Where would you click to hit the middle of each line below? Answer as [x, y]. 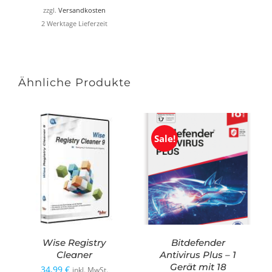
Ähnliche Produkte [75, 83]
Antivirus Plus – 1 [198, 255]
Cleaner [74, 255]
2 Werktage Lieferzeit [74, 24]
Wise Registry [74, 243]
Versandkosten [82, 11]
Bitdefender [198, 243]
